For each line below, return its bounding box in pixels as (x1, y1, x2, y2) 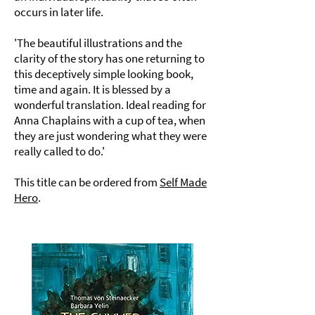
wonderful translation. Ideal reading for (14, 97, 206, 112)
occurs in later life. (14, 4, 103, 20)
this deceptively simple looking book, (14, 66, 193, 82)
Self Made (160, 174, 207, 190)
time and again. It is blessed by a (14, 82, 171, 97)
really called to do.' (14, 143, 105, 159)
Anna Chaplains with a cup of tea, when (14, 112, 205, 128)
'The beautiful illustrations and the (14, 35, 182, 51)
